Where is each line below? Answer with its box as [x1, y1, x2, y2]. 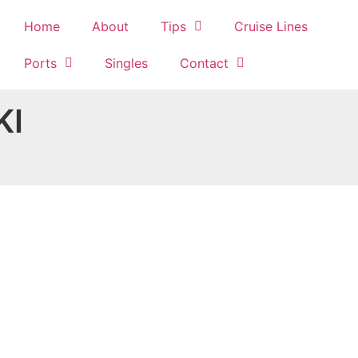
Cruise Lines [233, 18, 308, 34]
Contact [179, 55, 229, 71]
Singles [104, 55, 148, 71]
